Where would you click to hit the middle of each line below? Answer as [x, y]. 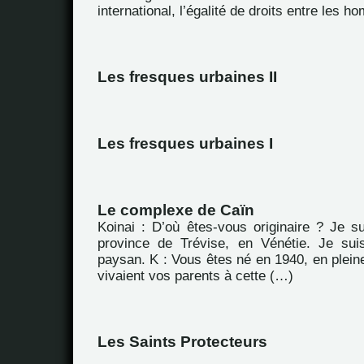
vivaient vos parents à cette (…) [195, 276]
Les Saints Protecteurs [182, 342]
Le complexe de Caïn [176, 210]
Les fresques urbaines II [187, 77]
